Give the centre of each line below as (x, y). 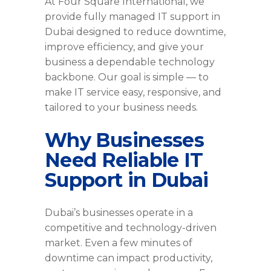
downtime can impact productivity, (129, 258)
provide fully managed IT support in (132, 17)
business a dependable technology (130, 62)
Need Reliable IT (124, 160)
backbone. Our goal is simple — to (127, 77)
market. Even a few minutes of (119, 243)
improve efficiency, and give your (124, 47)
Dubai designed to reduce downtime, (135, 32)
